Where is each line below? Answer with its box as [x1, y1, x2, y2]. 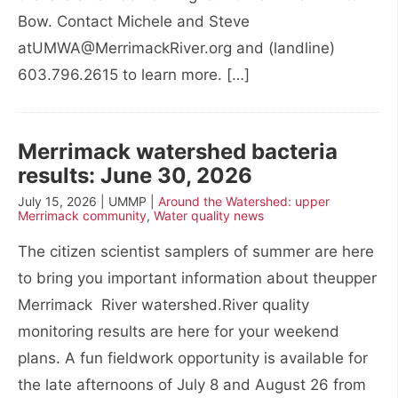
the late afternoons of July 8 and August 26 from [18, 376, 366, 394]
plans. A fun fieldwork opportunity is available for [18, 349, 368, 367]
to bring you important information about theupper [18, 269, 377, 287]
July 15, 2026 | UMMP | [18, 194, 158, 209]
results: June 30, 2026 [18, 163, 252, 188]
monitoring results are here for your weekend [18, 322, 339, 340]
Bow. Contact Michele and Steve [18, 12, 250, 30]
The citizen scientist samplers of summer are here [18, 243, 374, 260]
